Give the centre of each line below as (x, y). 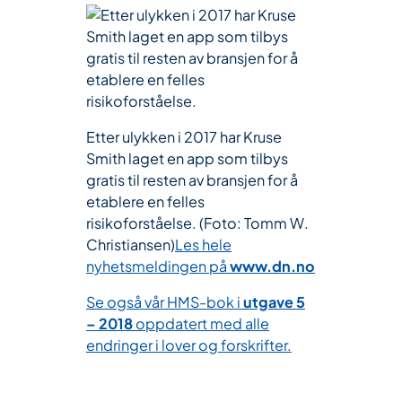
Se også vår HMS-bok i (165, 302)
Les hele (203, 244)
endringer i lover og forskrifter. (189, 345)
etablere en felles (145, 201)
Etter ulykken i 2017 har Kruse (184, 136)
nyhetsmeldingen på (158, 266)
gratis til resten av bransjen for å (192, 179)
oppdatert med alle (201, 324)
